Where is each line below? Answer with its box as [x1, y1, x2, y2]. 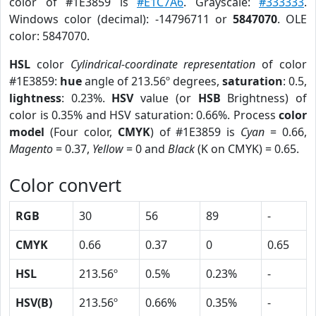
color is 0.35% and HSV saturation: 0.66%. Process [9, 107, 279, 123]
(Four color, [44, 124, 118, 140]
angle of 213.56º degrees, [82, 73, 222, 89]
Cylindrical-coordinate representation [70, 56, 256, 72]
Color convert [9, 173, 121, 197]
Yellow [92, 141, 123, 157]
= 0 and [123, 141, 168, 157]
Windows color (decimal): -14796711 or [9, 11, 233, 27]
